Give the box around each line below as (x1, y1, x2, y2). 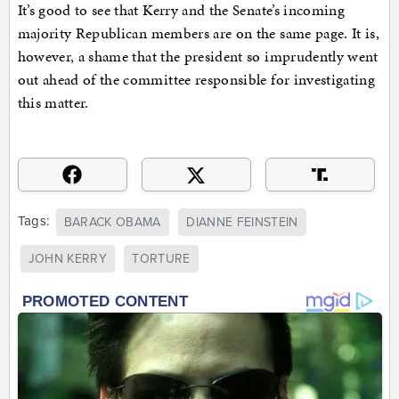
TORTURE (132, 251, 191, 267)
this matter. (17, 92, 89, 114)
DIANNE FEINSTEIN (186, 214, 298, 230)
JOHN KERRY (28, 251, 107, 267)
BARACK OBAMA (63, 214, 161, 230)
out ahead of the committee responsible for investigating (17, 69, 376, 91)
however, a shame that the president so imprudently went (17, 45, 379, 68)
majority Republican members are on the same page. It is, (17, 22, 380, 45)
